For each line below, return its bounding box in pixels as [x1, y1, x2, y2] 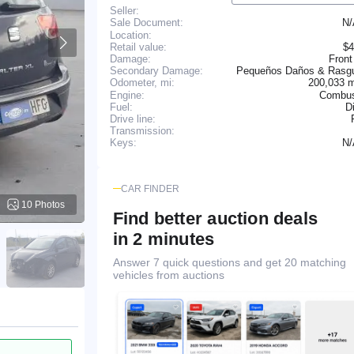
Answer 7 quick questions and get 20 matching [112, 255, 346, 269]
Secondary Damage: [109, 64, 203, 77]
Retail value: [109, 40, 167, 53]
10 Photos [21, 198, 65, 210]
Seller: [109, 4, 139, 17]
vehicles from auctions [112, 268, 224, 281]
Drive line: [109, 112, 156, 125]
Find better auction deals [112, 208, 318, 228]
